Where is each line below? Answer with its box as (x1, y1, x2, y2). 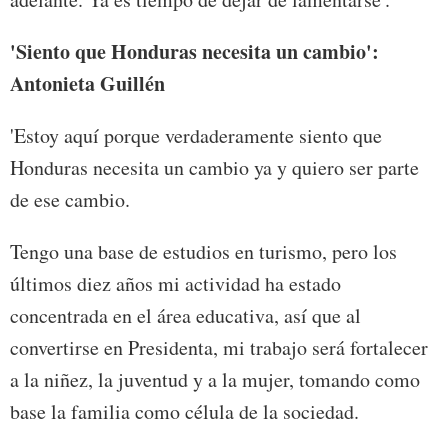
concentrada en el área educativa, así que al (10, 302, 361, 330)
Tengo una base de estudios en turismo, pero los (10, 238, 397, 266)
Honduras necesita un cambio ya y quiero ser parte (10, 154, 419, 182)
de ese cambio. (10, 186, 130, 214)
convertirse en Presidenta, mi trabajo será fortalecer (10, 334, 428, 362)
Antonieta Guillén (10, 69, 165, 99)
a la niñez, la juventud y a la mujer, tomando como (10, 366, 420, 394)
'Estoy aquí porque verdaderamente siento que (10, 122, 382, 150)
